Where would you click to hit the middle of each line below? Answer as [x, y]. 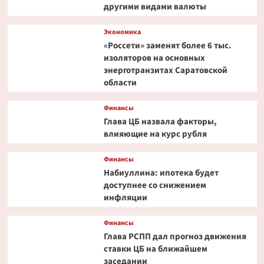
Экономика [122, 32]
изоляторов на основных [154, 58]
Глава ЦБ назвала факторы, [160, 122]
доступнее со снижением [155, 185]
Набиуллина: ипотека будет [161, 173]
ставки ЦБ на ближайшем [155, 249]
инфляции [125, 198]
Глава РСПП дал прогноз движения [175, 237]
